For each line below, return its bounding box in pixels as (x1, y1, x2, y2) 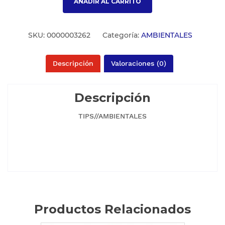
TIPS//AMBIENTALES (78, 112, 147, 121)
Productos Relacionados (34, 202, 191, 217)
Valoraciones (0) (110, 59, 166, 68)
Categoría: (102, 31, 141, 40)
